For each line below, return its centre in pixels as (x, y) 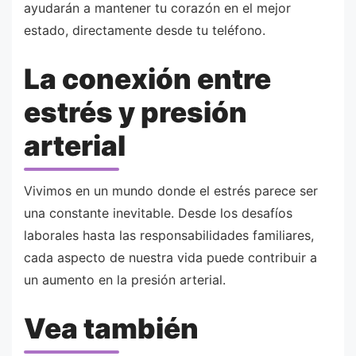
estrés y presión (135, 112)
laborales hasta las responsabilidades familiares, (169, 236)
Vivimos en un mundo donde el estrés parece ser (171, 191)
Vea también (111, 328)
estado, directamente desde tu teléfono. (145, 31)
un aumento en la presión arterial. (125, 280)
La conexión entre (147, 79)
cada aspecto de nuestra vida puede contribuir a (170, 258)
